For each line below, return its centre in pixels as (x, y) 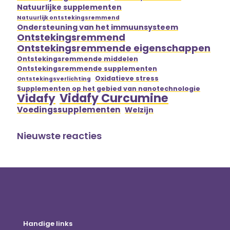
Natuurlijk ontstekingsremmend (68, 17)
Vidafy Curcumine (114, 98)
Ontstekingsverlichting (54, 79)
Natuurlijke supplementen (69, 7)
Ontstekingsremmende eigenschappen (114, 48)
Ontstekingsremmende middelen (78, 59)
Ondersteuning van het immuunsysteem (98, 27)
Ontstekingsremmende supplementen (87, 68)
